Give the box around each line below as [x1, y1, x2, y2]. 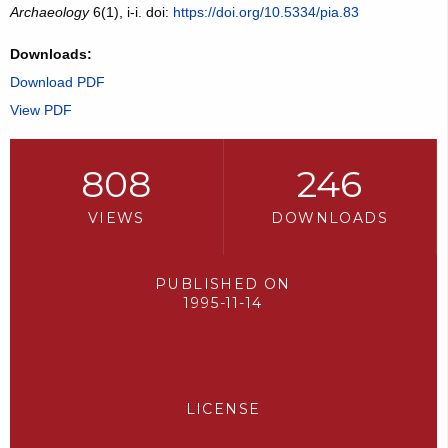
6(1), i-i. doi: [88, 4, 173, 21]
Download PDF [9, 74, 105, 91]
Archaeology [9, 4, 89, 21]
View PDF [9, 102, 72, 119]
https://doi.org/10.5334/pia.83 [172, 4, 359, 21]
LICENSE [185, 400, 261, 419]
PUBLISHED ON [155, 275, 291, 294]
